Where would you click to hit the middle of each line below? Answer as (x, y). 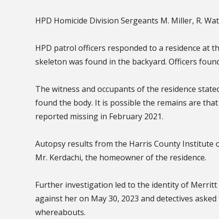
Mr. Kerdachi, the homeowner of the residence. (121, 157)
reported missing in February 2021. (99, 116)
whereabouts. (60, 212)
